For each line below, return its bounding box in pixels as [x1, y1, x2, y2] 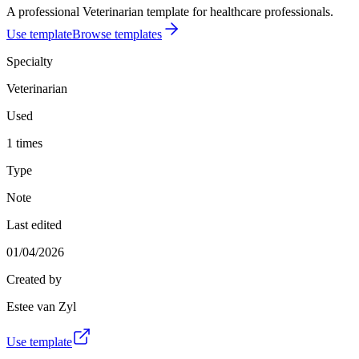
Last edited [6, 217, 62, 232]
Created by [6, 272, 62, 286]
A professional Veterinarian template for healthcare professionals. [6, 4, 333, 18]
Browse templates [72, 26, 162, 41]
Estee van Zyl [6, 299, 76, 313]
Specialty [6, 54, 53, 68]
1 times [6, 135, 42, 150]
